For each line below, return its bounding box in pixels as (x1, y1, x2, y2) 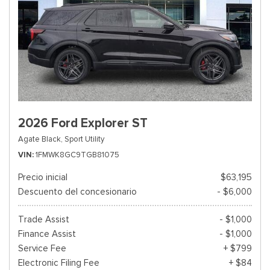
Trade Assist (18, 214, 69, 225)
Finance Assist (18, 228, 76, 239)
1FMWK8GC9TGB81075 (36, 149, 119, 160)
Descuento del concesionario (18, 186, 137, 197)
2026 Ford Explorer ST (18, 115, 148, 131)
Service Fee (18, 243, 66, 254)
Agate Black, (18, 134, 63, 144)
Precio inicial (18, 172, 67, 183)
